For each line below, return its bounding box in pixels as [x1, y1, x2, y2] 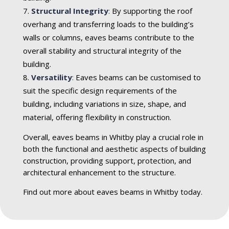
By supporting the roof [111, 5, 192, 16]
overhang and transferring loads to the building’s [22, 18, 194, 29]
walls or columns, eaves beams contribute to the [22, 32, 194, 42]
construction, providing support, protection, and [22, 155, 191, 166]
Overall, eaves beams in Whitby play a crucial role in [22, 131, 203, 142]
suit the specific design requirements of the [22, 85, 177, 96]
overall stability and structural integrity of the [22, 45, 181, 56]
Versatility [31, 72, 72, 82]
